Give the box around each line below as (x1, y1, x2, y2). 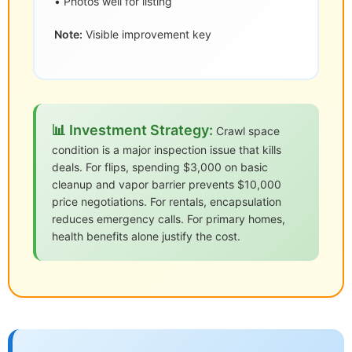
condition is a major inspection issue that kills (52, 143, 281, 157)
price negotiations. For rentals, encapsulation (52, 195, 281, 209)
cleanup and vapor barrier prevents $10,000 (52, 178, 281, 192)
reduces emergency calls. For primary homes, (52, 212, 285, 226)
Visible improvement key (82, 27, 211, 42)
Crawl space (213, 124, 280, 138)
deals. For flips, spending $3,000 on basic (52, 160, 268, 174)
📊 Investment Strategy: (52, 122, 213, 139)
